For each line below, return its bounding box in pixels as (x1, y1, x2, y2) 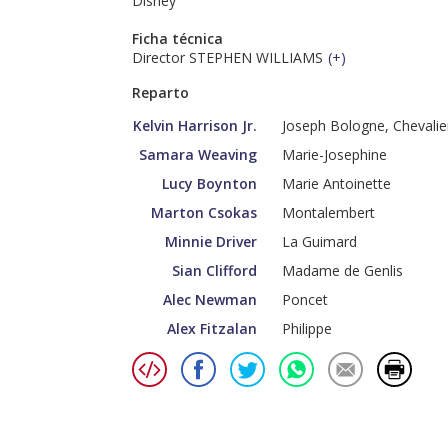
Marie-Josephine (282, 145, 387, 165)
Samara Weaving (139, 145, 257, 165)
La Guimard (282, 232, 357, 252)
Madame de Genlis (282, 261, 403, 281)
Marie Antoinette (282, 174, 391, 194)
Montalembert (282, 203, 375, 223)
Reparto (132, 83, 189, 103)
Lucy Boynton (162, 174, 257, 194)
